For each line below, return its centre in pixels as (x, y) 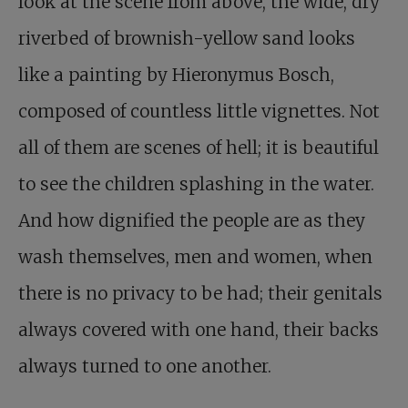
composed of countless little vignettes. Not (199, 111)
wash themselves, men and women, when (195, 257)
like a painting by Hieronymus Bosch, (176, 75)
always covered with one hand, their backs (199, 330)
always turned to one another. (145, 366)
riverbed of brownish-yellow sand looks (187, 38)
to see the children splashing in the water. (196, 184)
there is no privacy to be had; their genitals (200, 293)
